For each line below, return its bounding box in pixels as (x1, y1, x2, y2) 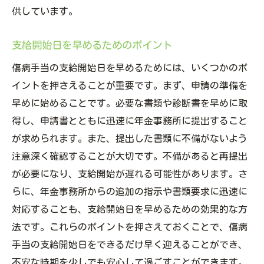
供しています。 (12, 6, 78, 16)
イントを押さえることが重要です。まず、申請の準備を (12, 81, 247, 91)
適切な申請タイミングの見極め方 (54, 12, 195, 22)
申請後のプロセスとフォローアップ (54, 112, 204, 122)
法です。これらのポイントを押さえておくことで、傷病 (12, 222, 247, 232)
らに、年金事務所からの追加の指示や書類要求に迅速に (12, 187, 247, 197)
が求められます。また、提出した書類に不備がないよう (12, 134, 247, 144)
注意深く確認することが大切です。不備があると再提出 (12, 151, 247, 161)
